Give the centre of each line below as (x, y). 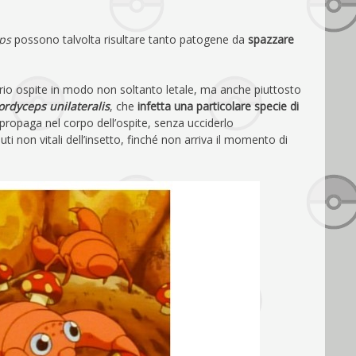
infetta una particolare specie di (218, 106)
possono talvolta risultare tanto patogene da (131, 39)
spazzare (271, 39)
